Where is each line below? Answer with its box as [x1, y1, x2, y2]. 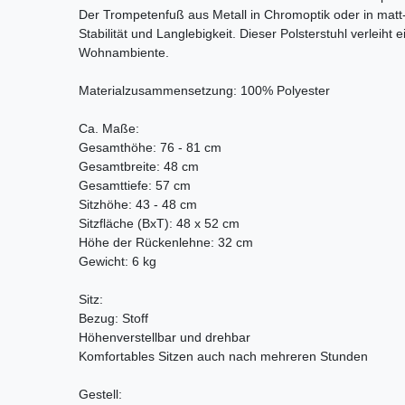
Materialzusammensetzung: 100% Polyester [79, 82, 330, 98]
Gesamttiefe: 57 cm [79, 177, 191, 193]
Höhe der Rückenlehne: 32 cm [79, 234, 253, 250]
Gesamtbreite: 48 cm [79, 158, 199, 174]
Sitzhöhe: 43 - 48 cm [79, 196, 197, 212]
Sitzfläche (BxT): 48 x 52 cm [79, 215, 240, 231]
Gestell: [79, 386, 122, 401]
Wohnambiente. [79, 44, 169, 60]
